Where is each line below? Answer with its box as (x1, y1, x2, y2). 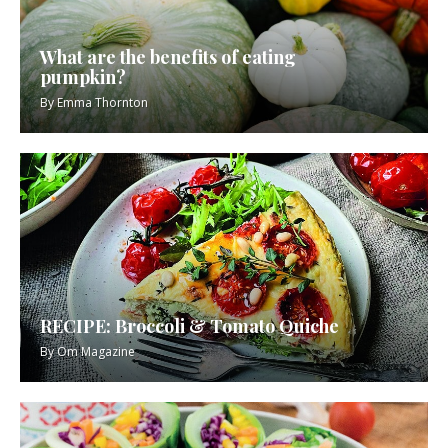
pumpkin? (40, 65, 126, 90)
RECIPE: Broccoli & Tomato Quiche (40, 313, 339, 338)
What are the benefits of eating (40, 45, 296, 70)
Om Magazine (57, 342, 135, 360)
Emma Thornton (57, 94, 148, 112)
